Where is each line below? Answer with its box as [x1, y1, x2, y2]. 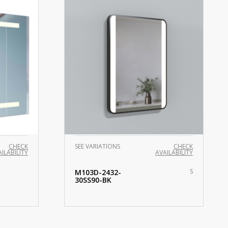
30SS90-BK [75, 175, 111, 185]
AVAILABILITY [155, 148, 193, 157]
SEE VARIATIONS [75, 142, 120, 151]
